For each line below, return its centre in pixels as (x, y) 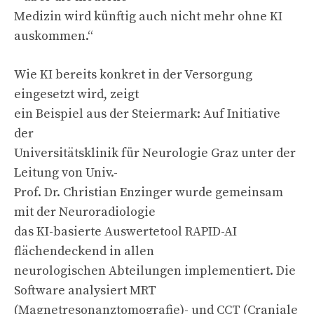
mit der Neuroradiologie (85, 212)
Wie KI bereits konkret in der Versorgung (133, 74)
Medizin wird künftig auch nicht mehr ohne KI (148, 16)
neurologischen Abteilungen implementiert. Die (155, 271)
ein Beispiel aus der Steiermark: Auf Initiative (147, 114)
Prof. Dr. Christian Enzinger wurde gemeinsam (149, 192)
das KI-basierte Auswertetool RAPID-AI (125, 231)
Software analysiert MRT (85, 290)
